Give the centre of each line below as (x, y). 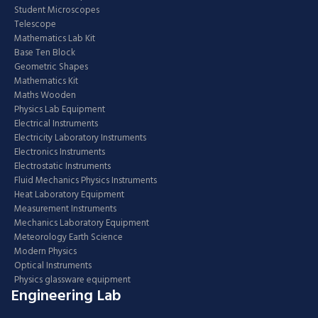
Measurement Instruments (65, 209)
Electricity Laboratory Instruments (80, 138)
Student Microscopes (57, 10)
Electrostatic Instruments (62, 166)
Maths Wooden (45, 95)
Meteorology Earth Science (68, 237)
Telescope (35, 24)
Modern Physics (45, 252)
